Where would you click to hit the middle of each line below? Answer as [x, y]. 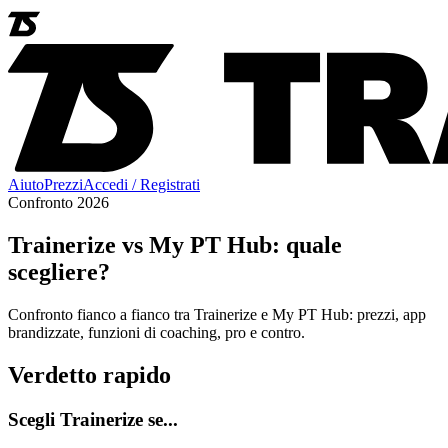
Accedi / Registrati [141, 184]
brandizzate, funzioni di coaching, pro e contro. [156, 332]
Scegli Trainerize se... [93, 419]
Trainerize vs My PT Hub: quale [175, 244]
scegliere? [59, 271]
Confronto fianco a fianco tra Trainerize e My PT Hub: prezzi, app [217, 314]
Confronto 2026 [58, 202]
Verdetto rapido [89, 374]
